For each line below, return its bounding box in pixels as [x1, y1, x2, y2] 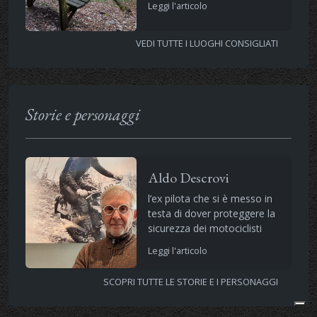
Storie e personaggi [25, 103, 140, 125]
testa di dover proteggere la [147, 206, 275, 220]
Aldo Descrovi [147, 168, 229, 187]
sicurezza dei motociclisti [147, 221, 262, 235]
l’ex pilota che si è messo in [147, 191, 272, 205]
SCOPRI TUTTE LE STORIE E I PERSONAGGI [103, 275, 280, 288]
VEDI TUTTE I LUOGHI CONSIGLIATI [136, 36, 280, 50]
